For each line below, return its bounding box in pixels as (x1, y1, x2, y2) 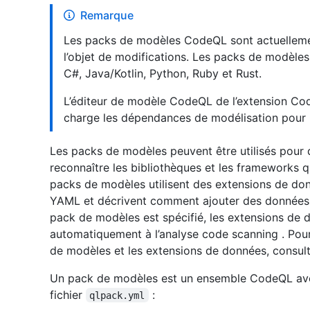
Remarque (80, 8, 134, 22)
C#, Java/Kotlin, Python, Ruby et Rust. (64, 66, 262, 80)
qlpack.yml (89, 289, 145, 301)
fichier (50, 287, 86, 302)
